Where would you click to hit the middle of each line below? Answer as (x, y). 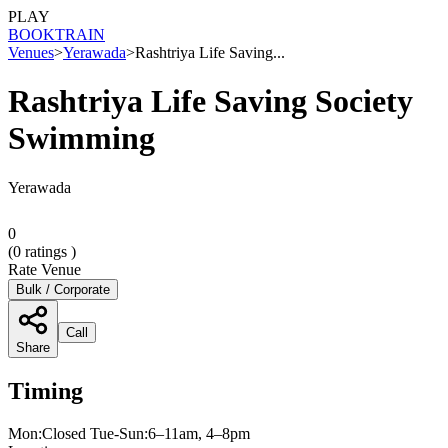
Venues (31, 52)
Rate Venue (44, 269)
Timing (45, 390)
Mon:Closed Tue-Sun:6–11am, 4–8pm (129, 433)
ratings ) (48, 251)
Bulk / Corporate (63, 289)
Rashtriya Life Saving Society (210, 101)
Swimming (81, 138)
